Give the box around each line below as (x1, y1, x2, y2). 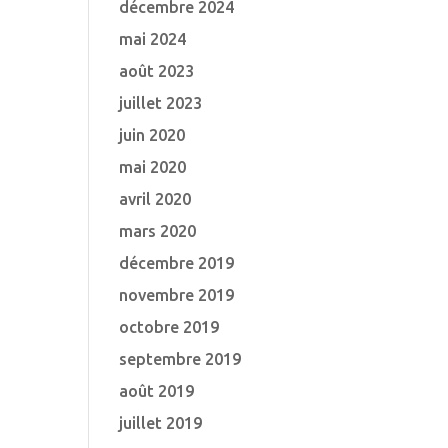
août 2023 (119, 62, 195, 80)
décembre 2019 (119, 254, 235, 272)
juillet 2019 (119, 414, 203, 432)
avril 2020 (119, 190, 192, 208)
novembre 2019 (119, 286, 235, 304)
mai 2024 (119, 30, 187, 48)
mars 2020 (119, 222, 197, 240)
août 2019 (119, 382, 195, 400)
